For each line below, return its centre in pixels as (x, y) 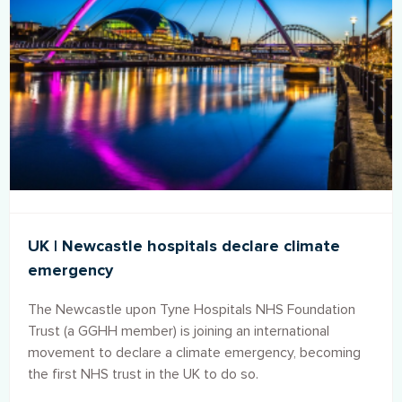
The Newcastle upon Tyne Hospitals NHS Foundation (192, 310)
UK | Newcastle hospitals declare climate (184, 246)
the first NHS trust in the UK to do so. (143, 375)
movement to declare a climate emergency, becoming (194, 353)
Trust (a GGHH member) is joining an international (179, 332)
